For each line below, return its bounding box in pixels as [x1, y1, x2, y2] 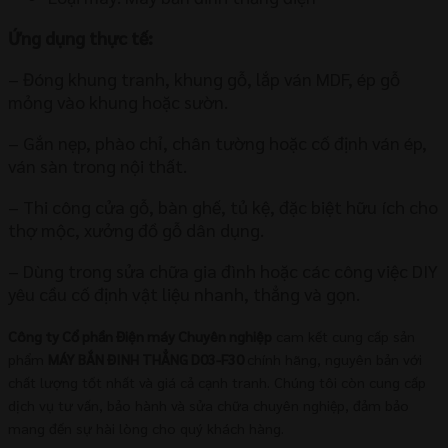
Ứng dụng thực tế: [8, 25, 153, 49]
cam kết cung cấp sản [272, 326, 415, 345]
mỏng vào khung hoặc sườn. [8, 89, 228, 113]
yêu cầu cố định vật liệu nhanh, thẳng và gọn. [8, 281, 360, 305]
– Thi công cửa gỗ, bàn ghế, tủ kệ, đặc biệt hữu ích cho [8, 194, 438, 218]
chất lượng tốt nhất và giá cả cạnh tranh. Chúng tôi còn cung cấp [8, 372, 426, 391]
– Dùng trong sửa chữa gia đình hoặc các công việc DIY [8, 258, 438, 282]
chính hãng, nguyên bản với [247, 349, 422, 368]
